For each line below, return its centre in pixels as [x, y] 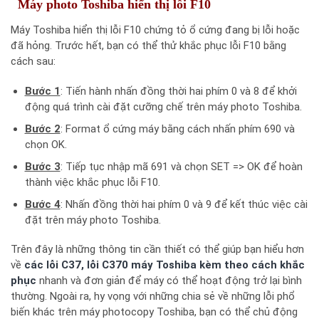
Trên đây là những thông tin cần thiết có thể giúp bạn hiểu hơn [157, 250]
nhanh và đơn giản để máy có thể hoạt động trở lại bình [169, 281]
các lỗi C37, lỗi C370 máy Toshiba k [115, 265]
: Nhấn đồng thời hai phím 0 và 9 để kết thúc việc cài [184, 204]
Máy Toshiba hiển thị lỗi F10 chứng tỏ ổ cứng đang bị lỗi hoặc [155, 30]
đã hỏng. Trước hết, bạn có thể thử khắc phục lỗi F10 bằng [148, 46]
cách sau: [33, 62]
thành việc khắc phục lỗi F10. [92, 182]
